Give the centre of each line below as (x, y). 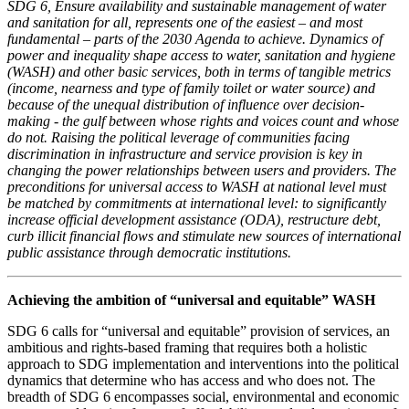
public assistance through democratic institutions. (149, 252)
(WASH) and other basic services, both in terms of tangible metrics (199, 71)
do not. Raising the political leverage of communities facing (178, 137)
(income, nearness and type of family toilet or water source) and (191, 88)
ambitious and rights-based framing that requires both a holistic (187, 347)
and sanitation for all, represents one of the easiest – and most (185, 22)
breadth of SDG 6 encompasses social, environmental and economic (203, 396)
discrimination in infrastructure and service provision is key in (185, 153)
